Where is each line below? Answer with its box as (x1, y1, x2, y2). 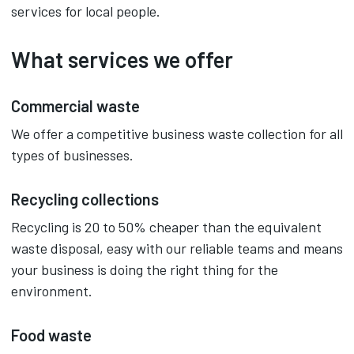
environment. (11, 282, 92, 299)
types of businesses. (11, 146, 134, 164)
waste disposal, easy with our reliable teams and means (11, 239, 343, 257)
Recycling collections (11, 190, 159, 209)
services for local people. (11, 2, 160, 20)
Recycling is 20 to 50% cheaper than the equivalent (11, 218, 322, 235)
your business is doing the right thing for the (11, 261, 278, 278)
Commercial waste (11, 96, 140, 115)
